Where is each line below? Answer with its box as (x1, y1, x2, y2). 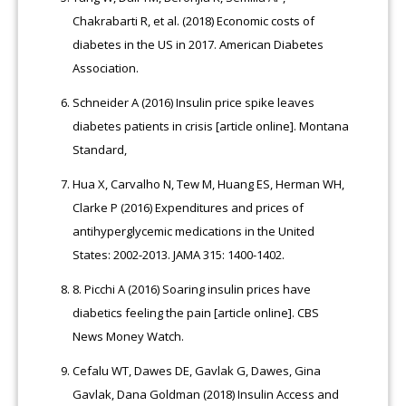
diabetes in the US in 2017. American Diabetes (72, 35, 324, 53)
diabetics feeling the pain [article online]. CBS (72, 304, 320, 321)
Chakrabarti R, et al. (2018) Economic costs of (72, 12, 315, 29)
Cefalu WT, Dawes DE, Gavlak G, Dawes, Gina (72, 362, 322, 379)
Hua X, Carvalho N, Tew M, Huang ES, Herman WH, (72, 175, 345, 192)
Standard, (72, 140, 128, 158)
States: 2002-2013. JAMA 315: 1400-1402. (72, 246, 285, 263)
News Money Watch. (72, 327, 185, 344)
